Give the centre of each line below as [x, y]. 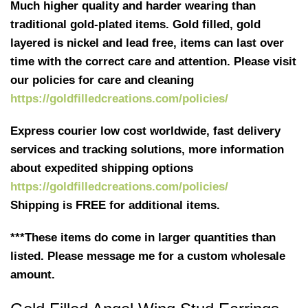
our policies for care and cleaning [102, 80]
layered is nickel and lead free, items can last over [147, 43]
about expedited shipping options [102, 168]
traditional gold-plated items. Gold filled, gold [135, 25]
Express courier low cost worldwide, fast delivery [145, 131]
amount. [33, 275]
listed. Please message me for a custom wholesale [148, 256]
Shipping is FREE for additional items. [115, 206]
